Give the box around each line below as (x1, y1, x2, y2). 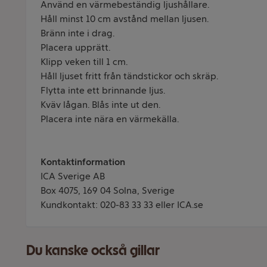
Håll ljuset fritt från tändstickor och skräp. (41, 70, 218, 82)
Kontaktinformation (41, 156, 125, 167)
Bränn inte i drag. (41, 27, 114, 39)
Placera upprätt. (41, 42, 110, 53)
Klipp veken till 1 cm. (41, 56, 128, 67)
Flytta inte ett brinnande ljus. (41, 85, 165, 96)
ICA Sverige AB (41, 170, 105, 182)
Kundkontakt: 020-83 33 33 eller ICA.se (41, 199, 203, 210)
